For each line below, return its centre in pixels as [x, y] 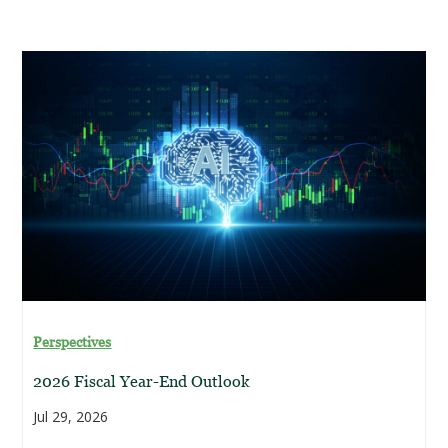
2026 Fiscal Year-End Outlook [142, 381]
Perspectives [72, 341]
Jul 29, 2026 [71, 416]
